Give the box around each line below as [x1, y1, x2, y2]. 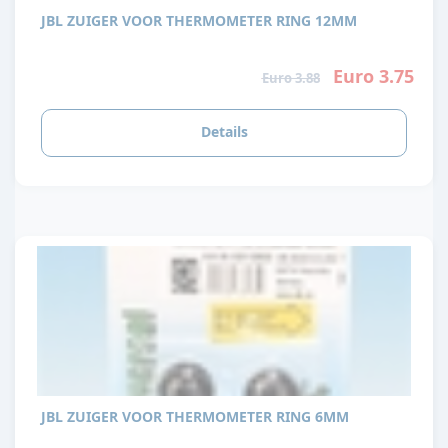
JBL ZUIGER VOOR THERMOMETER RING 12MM [41, 10, 357, 30]
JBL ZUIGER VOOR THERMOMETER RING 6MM [41, 406, 349, 426]
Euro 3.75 [332, 64, 414, 89]
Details [200, 121, 248, 141]
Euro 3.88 [261, 69, 320, 88]
